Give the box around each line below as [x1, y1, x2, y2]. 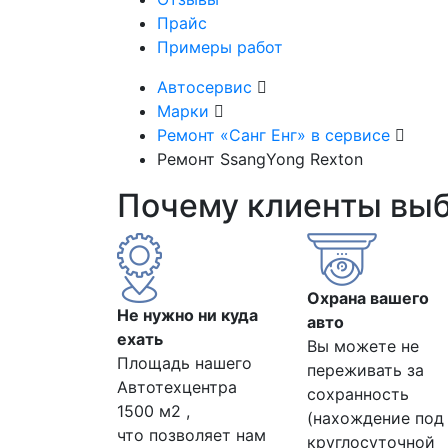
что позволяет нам [117, 424, 266, 445]
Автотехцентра [117, 376, 237, 397]
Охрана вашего [307, 287, 429, 308]
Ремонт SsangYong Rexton [157, 148, 363, 169]
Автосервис [157, 76, 257, 97]
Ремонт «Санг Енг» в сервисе [157, 124, 395, 145]
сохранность [307, 383, 409, 404]
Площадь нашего [117, 352, 252, 373]
